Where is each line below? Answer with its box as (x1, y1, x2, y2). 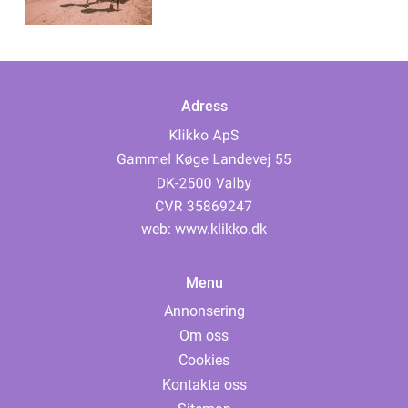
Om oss (179, 327, 229, 345)
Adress (180, 97, 228, 116)
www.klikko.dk (175, 220, 267, 239)
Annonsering (163, 302, 245, 321)
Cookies (178, 352, 229, 370)
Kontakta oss (161, 376, 247, 394)
